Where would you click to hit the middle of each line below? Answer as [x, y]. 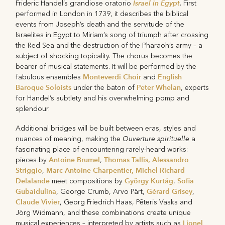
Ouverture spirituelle [157, 138]
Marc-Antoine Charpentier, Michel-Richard [116, 170]
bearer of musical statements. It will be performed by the [106, 67]
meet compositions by [87, 181]
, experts [195, 88]
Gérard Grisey [170, 191]
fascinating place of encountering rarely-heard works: [102, 149]
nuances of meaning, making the [69, 139]
